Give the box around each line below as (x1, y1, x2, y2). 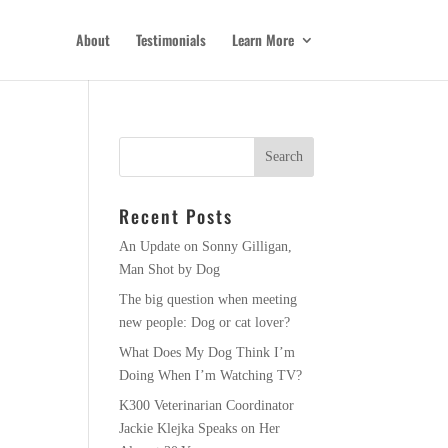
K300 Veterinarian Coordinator (119, 398, 295, 413)
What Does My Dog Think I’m (119, 345, 296, 360)
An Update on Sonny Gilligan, (119, 239, 293, 254)
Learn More (231, 29, 294, 50)
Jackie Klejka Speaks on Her (119, 421, 281, 436)
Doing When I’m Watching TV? (119, 368, 303, 383)
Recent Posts (119, 203, 234, 229)
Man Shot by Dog (119, 262, 221, 277)
